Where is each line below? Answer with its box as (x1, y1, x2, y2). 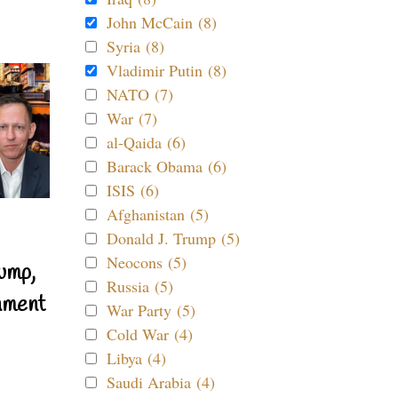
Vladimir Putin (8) (107, 60, 227, 81)
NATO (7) (107, 84, 173, 105)
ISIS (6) (107, 179, 159, 201)
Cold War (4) (107, 323, 193, 345)
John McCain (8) (107, 12, 217, 33)
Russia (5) (107, 275, 173, 297)
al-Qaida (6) (107, 131, 186, 153)
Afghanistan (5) (107, 203, 209, 225)
